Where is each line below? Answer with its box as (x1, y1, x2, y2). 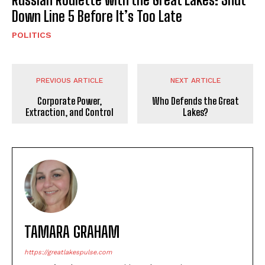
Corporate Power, (37, 95, 102, 106)
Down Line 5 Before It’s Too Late (12, 7, 182, 25)
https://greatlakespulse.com (24, 248, 112, 256)
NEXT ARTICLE (170, 76, 221, 85)
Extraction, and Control (25, 106, 114, 118)
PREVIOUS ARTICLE (36, 76, 104, 85)
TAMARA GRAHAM (24, 222, 119, 241)
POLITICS (12, 30, 51, 40)
